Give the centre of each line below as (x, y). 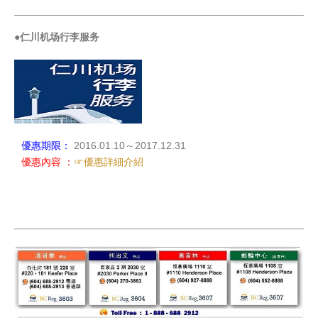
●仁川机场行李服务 (57, 37)
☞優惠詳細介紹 (109, 162)
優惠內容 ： (48, 162)
